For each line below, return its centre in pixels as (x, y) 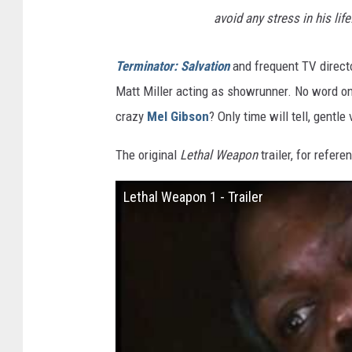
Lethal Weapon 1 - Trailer (193, 197)
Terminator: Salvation (172, 66)
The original (148, 155)
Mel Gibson (178, 117)
